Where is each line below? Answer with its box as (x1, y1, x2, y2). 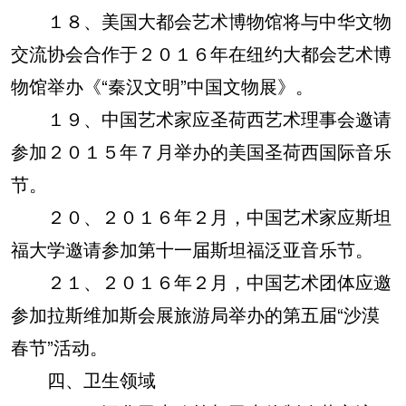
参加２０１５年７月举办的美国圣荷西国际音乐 (11, 138, 391, 164)
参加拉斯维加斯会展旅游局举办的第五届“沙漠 (11, 301, 380, 327)
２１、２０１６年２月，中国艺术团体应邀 (11, 268, 391, 295)
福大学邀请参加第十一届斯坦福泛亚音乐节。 (11, 236, 373, 262)
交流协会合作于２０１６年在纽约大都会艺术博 (11, 40, 391, 66)
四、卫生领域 (11, 366, 156, 392)
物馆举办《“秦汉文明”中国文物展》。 (11, 72, 314, 99)
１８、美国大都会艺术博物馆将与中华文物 (11, 7, 391, 34)
